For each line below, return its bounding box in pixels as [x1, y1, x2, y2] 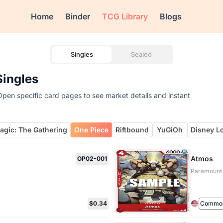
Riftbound [115, 125, 149, 134]
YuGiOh [157, 125, 183, 134]
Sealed [131, 50, 152, 58]
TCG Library [102, 11, 148, 21]
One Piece [74, 125, 109, 134]
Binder [65, 11, 91, 21]
